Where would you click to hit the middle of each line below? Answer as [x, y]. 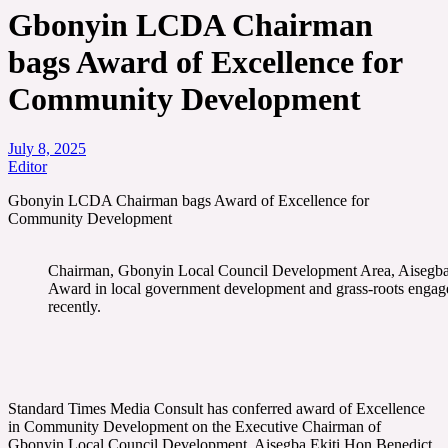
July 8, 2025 [47, 148]
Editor [27, 166]
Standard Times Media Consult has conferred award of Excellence [216, 408]
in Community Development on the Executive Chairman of [194, 426]
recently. [74, 306]
